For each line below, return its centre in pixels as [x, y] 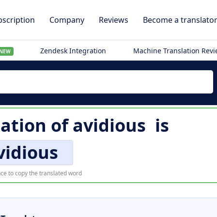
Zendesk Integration [73, 51]
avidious [109, 125]
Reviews [114, 20]
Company [67, 20]
